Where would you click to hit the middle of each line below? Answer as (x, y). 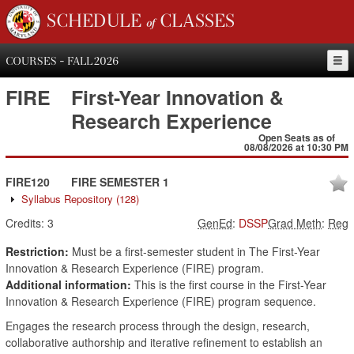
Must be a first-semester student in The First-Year (194, 251)
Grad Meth (295, 223)
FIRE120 (28, 182)
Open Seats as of (296, 137)
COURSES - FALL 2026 (62, 62)
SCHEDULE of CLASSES (141, 23)
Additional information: (68, 284)
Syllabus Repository (69, 199)
